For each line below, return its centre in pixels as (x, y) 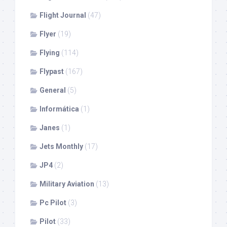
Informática (59, 109)
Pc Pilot (53, 203)
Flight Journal (63, 15)
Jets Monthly (61, 147)
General (53, 90)
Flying (50, 53)
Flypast (52, 72)
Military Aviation (67, 184)
